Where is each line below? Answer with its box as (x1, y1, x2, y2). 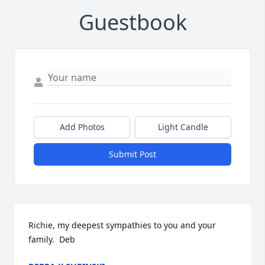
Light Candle (158, 121, 208, 133)
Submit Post (109, 148, 156, 160)
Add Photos (59, 121, 105, 133)
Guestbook (78, 8, 187, 37)
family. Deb (28, 234, 75, 245)
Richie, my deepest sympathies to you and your (28, 219, 216, 231)
